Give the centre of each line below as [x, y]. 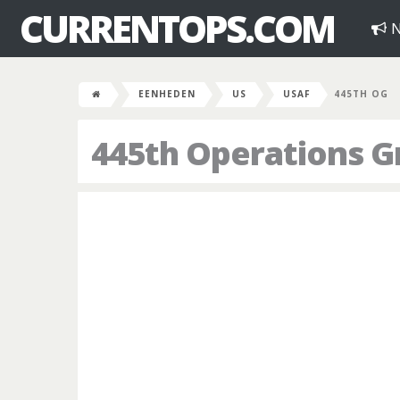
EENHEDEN [167, 94]
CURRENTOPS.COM [177, 28]
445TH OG [361, 94]
